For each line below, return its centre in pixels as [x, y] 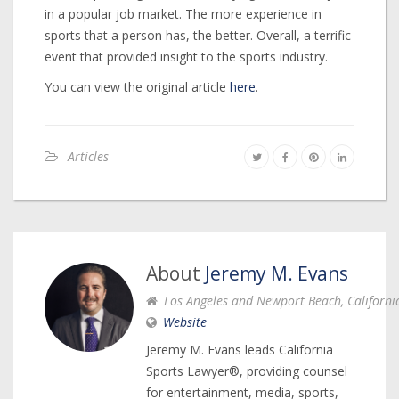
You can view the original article [137, 87]
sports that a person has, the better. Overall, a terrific [198, 36]
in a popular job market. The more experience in [183, 14]
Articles [88, 157]
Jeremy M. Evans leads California [240, 350]
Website [185, 322]
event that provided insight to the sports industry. [186, 57]
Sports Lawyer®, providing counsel [247, 371]
